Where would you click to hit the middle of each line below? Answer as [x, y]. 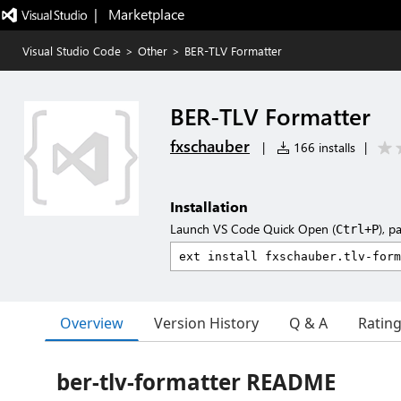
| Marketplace [139, 14]
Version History [206, 323]
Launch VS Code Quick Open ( [253, 229]
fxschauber [210, 146]
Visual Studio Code [72, 51]
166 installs [323, 147]
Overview [92, 323]
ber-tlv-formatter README [196, 382]
